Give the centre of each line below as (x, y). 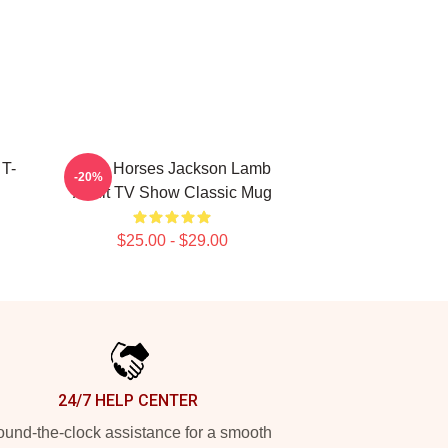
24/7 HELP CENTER (128, 400)
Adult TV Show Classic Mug (172, 192)
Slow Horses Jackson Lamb (172, 168)
